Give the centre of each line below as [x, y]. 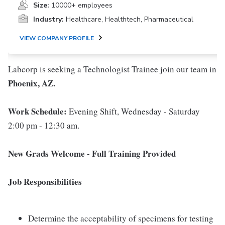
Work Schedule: [37, 111]
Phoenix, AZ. [32, 83]
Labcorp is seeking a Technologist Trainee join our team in [112, 69]
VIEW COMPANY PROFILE [57, 38]
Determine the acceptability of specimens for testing [121, 218]
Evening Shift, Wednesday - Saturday [133, 111]
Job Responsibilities [45, 182]
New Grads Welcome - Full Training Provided [92, 153]
